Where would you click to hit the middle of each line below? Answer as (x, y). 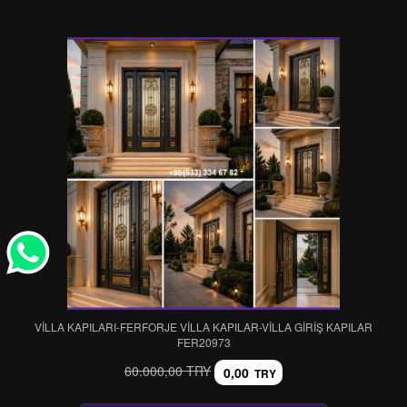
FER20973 (203, 342)
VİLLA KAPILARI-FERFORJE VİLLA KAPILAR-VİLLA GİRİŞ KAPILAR (203, 327)
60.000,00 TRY (168, 370)
